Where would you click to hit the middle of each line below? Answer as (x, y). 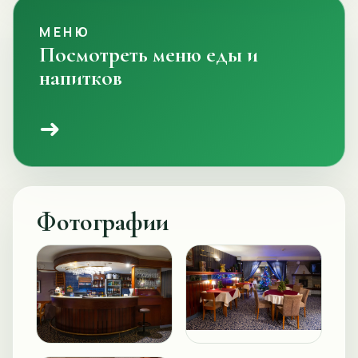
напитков (81, 78)
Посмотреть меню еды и (149, 54)
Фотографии (102, 221)
